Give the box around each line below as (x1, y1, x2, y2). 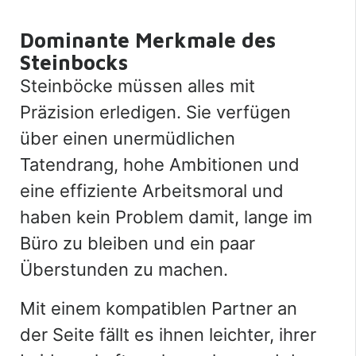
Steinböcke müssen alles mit (20, 75, 255, 97)
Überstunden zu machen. (20, 259, 228, 281)
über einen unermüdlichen (20, 128, 235, 149)
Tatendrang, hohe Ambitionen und (20, 154, 300, 176)
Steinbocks (20, 50, 128, 75)
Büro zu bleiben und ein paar (20, 233, 255, 254)
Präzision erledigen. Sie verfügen (20, 102, 291, 123)
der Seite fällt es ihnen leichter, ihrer (20, 324, 316, 346)
